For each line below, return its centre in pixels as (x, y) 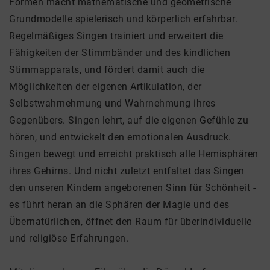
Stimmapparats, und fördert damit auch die (107, 70)
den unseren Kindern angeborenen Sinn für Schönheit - (132, 188)
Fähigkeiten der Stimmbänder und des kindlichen (120, 53)
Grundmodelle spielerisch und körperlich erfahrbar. (123, 19)
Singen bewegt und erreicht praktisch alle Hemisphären (134, 154)
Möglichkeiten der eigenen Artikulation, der (105, 86)
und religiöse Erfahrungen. (69, 238)
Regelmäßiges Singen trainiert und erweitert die (116, 36)
